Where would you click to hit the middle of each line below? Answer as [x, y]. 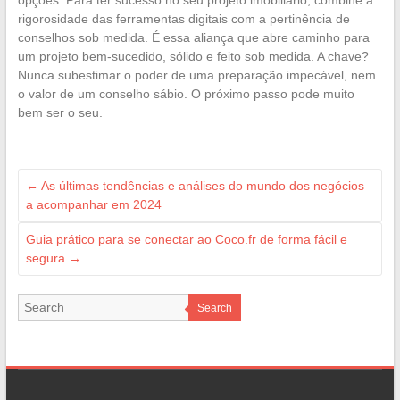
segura [47, 258]
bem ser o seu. [60, 113]
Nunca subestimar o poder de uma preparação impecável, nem [196, 75]
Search [214, 308]
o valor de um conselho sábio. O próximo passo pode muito [186, 94]
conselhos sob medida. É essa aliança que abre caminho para [193, 38]
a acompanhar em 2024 [93, 205]
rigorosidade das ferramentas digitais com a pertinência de [183, 19]
